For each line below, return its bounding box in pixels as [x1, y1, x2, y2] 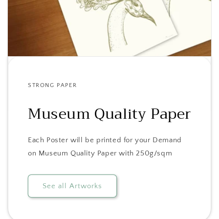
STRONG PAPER [28, 82, 77, 89]
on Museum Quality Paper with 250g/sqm [28, 149, 173, 158]
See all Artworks [43, 181, 102, 190]
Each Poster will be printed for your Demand [28, 136, 182, 145]
